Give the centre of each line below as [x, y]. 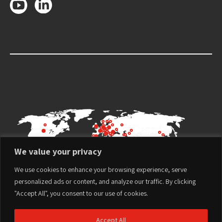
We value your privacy [58, 151]
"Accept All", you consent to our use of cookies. [81, 193]
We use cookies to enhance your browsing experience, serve [101, 169]
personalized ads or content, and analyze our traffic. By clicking [105, 181]
